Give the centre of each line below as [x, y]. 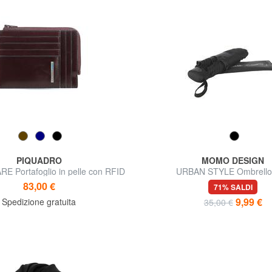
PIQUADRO [39, 161]
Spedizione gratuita [39, 202]
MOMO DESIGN [233, 161]
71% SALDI [233, 187]
